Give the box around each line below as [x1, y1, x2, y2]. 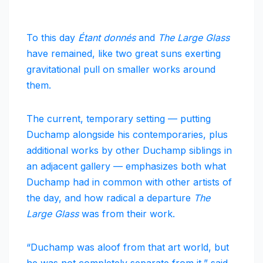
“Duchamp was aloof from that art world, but [26, 241, 229, 254]
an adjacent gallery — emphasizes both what [26, 160, 226, 173]
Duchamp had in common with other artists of [26, 176, 232, 188]
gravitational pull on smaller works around [26, 63, 215, 76]
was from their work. [79, 208, 175, 220]
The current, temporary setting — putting [26, 113, 211, 125]
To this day [26, 32, 78, 44]
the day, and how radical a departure [26, 192, 194, 204]
